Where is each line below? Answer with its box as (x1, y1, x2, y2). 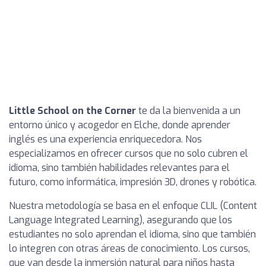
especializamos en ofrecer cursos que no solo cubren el (9, 147, 248, 160)
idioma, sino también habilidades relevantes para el (9, 161, 230, 174)
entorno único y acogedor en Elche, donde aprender (9, 119, 230, 131)
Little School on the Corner (9, 104, 136, 117)
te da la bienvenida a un (136, 104, 240, 117)
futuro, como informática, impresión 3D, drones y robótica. (9, 176, 256, 188)
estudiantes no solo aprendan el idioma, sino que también (9, 228, 256, 240)
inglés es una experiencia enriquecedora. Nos (9, 133, 202, 145)
